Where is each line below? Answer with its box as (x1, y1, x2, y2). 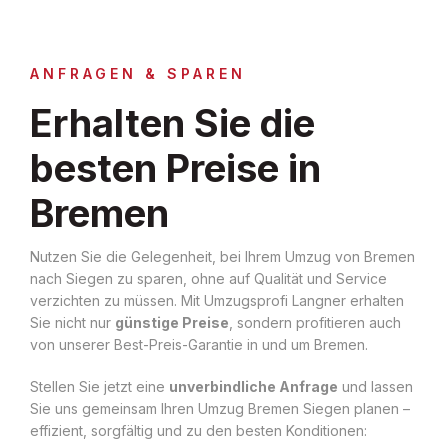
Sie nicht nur (30, 313, 115, 331)
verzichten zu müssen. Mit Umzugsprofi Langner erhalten (30, 291, 404, 309)
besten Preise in (30, 144, 321, 191)
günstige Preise (115, 313, 229, 331)
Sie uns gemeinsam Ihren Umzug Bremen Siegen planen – (30, 399, 410, 417)
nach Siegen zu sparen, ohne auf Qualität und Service (30, 269, 387, 287)
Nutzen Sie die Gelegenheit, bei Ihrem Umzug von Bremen (30, 247, 415, 265)
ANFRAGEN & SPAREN (30, 64, 246, 82)
